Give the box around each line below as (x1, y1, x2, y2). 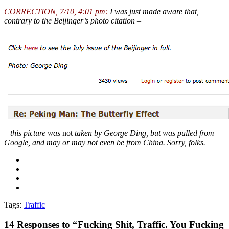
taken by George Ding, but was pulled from (73, 128, 214, 138)
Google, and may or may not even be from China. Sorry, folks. (4, 138, 205, 147)
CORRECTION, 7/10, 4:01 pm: (4, 7, 108, 16)
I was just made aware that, (108, 7, 199, 16)
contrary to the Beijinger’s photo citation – (4, 16, 141, 25)
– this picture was (4, 128, 62, 138)
